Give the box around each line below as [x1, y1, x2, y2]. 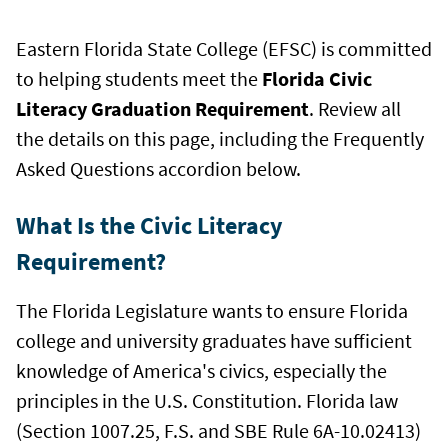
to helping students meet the [16, 65, 262, 91]
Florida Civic [262, 65, 372, 91]
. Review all [309, 95, 401, 121]
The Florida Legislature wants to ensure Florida [16, 297, 408, 323]
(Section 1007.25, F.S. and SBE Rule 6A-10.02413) [16, 417, 421, 443]
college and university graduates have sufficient [16, 327, 412, 353]
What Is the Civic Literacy [16, 209, 283, 241]
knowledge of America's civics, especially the [16, 357, 387, 383]
